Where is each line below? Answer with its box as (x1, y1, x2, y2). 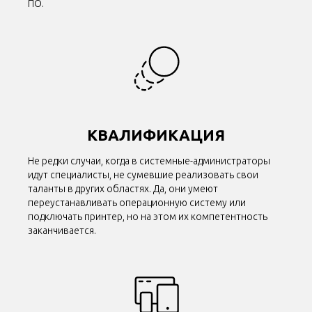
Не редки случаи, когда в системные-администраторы (28, 155, 270, 167)
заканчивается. (28, 225, 96, 237)
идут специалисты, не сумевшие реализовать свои (28, 169, 258, 181)
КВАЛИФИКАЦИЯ (87, 126, 225, 144)
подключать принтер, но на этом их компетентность (28, 211, 267, 223)
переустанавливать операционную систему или (28, 197, 246, 209)
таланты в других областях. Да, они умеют (28, 183, 218, 195)
